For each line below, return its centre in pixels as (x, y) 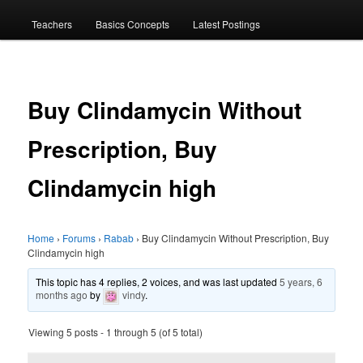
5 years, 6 (301, 282)
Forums (79, 238)
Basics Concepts (132, 23)
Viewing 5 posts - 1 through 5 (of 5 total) (116, 332)
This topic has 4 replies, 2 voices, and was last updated (158, 282)
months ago (62, 295)
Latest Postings (227, 23)
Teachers (51, 23)
